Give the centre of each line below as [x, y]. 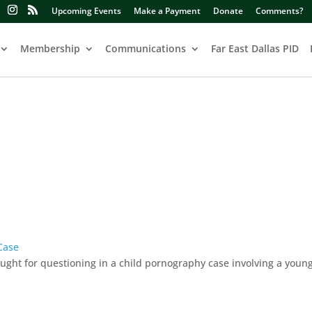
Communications [146, 48]
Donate [228, 11]
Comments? [279, 11]
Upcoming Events [86, 11]
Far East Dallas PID [255, 48]
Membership [50, 48]
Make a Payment [167, 11]
